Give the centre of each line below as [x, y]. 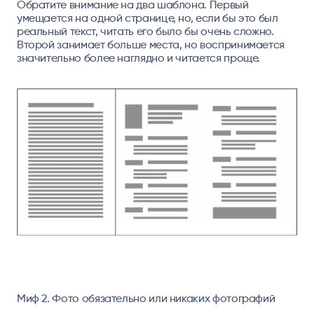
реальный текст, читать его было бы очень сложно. [145, 31]
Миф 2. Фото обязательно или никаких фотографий [146, 299]
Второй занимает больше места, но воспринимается [151, 44]
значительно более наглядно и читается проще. [138, 57]
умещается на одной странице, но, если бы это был [147, 18]
